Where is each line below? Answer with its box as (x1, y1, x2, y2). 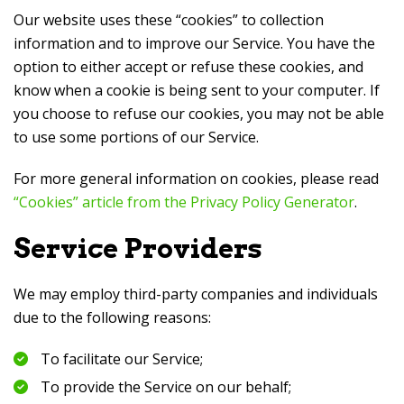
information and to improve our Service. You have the (14, 33, 375, 53)
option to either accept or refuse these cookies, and (14, 57, 363, 77)
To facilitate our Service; (41, 349, 203, 369)
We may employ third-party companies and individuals (14, 284, 378, 304)
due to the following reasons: (14, 308, 211, 327)
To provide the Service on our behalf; (41, 377, 291, 397)
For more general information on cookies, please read (14, 169, 379, 188)
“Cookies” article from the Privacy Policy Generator (14, 192, 354, 212)
